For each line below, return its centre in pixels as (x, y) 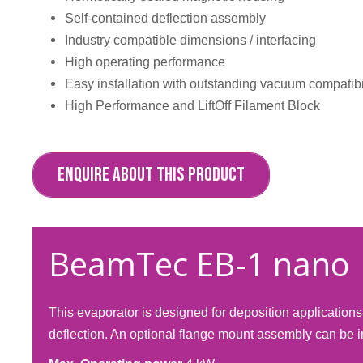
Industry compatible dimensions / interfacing (190, 40)
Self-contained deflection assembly (165, 18)
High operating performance (145, 62)
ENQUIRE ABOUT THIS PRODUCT (151, 175)
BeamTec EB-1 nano (199, 264)
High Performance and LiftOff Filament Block (192, 106)
